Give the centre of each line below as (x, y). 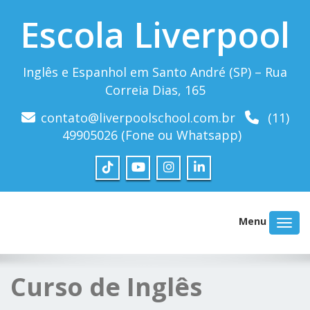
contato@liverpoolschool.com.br (138, 118)
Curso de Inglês (106, 287)
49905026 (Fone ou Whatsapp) (152, 135)
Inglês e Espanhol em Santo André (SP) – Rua (155, 72)
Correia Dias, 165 (155, 90)
